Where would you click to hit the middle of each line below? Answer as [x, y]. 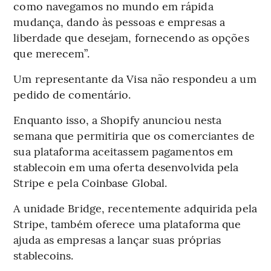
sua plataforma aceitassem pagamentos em [123, 151]
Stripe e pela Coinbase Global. [90, 183]
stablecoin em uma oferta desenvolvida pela [126, 167]
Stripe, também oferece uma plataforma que [127, 224]
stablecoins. [44, 255]
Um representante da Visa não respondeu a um [135, 79]
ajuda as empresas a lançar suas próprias [117, 240]
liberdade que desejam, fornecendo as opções [131, 38]
